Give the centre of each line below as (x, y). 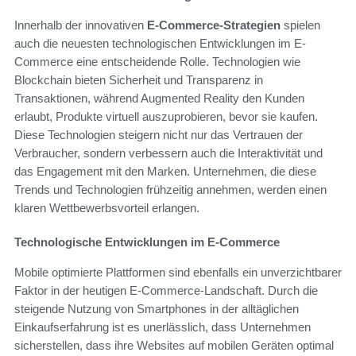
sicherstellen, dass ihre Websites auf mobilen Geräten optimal (174, 345)
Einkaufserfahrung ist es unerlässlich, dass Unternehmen (163, 327)
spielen (300, 25)
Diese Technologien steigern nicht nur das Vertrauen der (159, 134)
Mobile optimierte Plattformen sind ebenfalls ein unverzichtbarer (178, 272)
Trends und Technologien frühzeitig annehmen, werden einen (170, 189)
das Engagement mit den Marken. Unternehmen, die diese (165, 171)
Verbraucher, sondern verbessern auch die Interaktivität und (168, 153)
